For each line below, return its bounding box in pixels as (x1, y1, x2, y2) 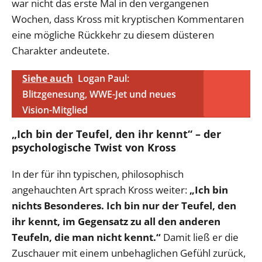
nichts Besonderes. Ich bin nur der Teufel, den (12, 199, 236, 213)
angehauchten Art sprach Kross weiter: (12, 183, 189, 197)
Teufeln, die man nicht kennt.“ (12, 230, 161, 244)
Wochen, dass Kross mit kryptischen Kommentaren (12, 12, 244, 26)
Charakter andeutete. (12, 44, 109, 58)
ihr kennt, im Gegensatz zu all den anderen (12, 215, 220, 229)
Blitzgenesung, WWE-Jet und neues (22, 88, 176, 101)
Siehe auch (22, 72, 73, 85)
